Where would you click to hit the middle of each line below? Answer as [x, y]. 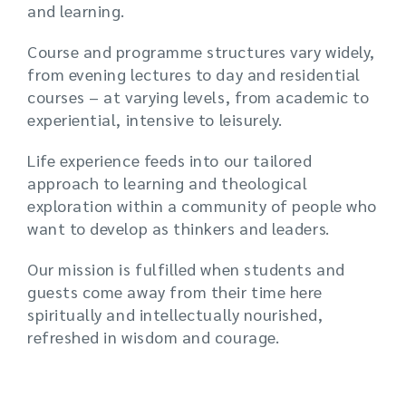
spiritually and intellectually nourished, [175, 314]
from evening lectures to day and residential [194, 74]
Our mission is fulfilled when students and [186, 269]
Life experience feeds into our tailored [170, 160]
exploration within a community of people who [202, 205]
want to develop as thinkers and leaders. [179, 228]
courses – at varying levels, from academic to [198, 97]
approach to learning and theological [168, 183]
